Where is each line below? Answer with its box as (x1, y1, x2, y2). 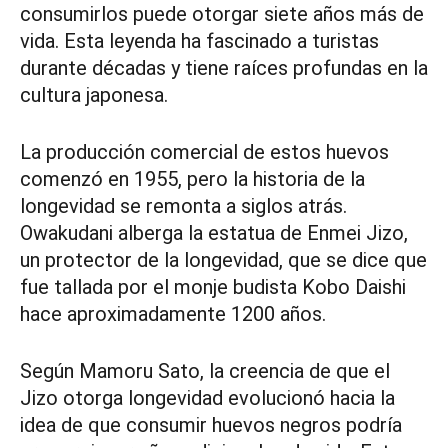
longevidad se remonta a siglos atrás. (20, 194, 347, 219)
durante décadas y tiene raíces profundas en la (20, 56, 428, 81)
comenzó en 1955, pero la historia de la (20, 167, 365, 192)
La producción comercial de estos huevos (20, 140, 389, 165)
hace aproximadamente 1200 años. (20, 302, 326, 327)
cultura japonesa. (20, 83, 168, 108)
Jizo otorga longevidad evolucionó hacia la (20, 386, 395, 411)
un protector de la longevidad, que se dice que (20, 248, 427, 273)
